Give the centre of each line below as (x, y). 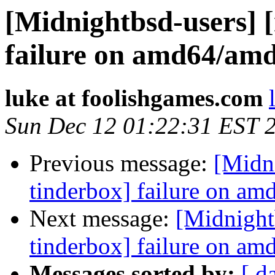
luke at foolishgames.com (134, 98)
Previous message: (122, 163)
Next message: (103, 219)
